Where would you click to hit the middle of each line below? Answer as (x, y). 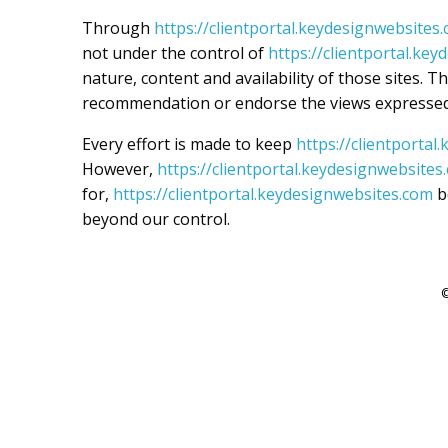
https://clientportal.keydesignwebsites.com (273, 194)
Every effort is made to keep (189, 144)
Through (118, 28)
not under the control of (175, 53)
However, (119, 169)
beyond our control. (156, 219)
